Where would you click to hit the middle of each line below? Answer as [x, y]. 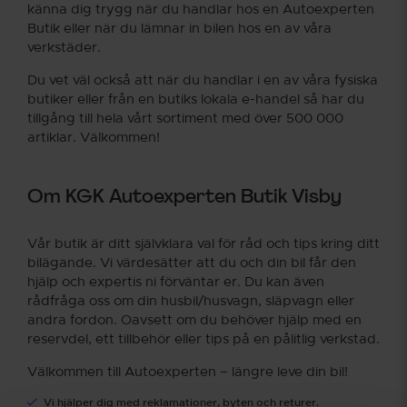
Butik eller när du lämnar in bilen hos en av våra [179, 28]
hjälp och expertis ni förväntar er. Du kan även [176, 282]
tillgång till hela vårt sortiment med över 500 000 [185, 118]
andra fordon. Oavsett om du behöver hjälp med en [194, 320]
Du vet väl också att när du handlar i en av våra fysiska [203, 80]
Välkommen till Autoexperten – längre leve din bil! [188, 372]
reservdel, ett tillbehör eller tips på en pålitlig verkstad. [203, 339]
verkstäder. [64, 47]
